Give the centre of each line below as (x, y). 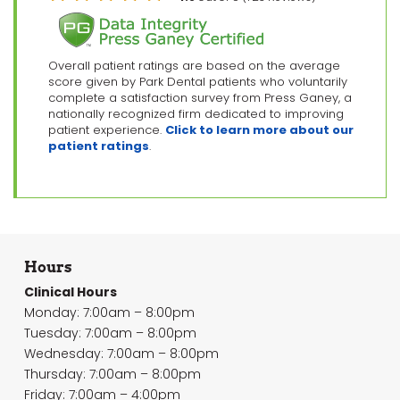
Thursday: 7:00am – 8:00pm (112, 375)
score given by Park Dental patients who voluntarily (198, 81)
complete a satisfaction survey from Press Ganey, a (200, 97)
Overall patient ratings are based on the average (194, 65)
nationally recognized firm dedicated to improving (196, 113)
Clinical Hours (71, 292)
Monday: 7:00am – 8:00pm (109, 313)
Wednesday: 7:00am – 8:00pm (121, 354)
